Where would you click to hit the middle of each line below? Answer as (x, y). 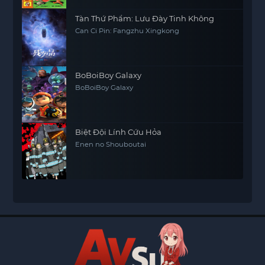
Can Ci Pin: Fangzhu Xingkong (127, 31)
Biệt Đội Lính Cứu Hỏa (119, 132)
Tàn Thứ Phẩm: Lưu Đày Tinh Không (145, 18)
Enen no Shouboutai (111, 144)
